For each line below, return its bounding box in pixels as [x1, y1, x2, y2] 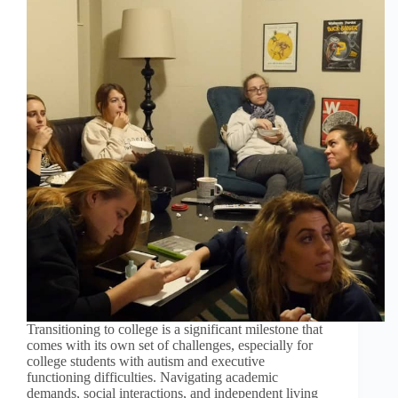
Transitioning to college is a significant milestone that [27, 321, 322, 337]
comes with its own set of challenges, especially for [27, 337, 313, 353]
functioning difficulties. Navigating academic [27, 369, 278, 385]
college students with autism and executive [27, 353, 265, 369]
